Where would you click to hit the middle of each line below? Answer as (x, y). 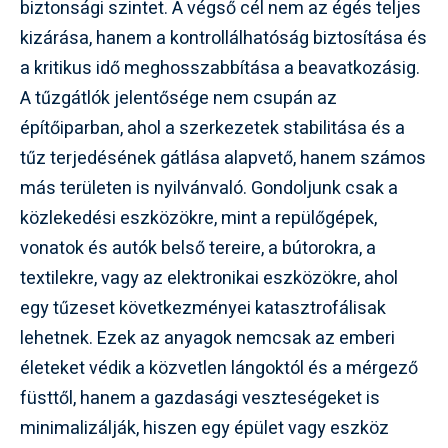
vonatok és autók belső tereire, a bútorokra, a (198, 248)
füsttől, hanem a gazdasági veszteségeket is (200, 398)
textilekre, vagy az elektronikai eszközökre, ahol (209, 278)
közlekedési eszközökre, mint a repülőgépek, (198, 218)
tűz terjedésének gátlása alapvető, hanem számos (223, 158)
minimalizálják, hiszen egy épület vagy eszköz (204, 428)
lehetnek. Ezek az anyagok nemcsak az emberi (207, 338)
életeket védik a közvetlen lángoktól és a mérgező (219, 368)
